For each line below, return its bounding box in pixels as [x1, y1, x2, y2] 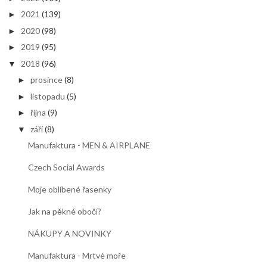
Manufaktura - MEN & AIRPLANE [28, 140, 151, 150]
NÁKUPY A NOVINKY [28, 228, 112, 238]
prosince [30, 74, 63, 85]
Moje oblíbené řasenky [28, 184, 112, 194]
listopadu [30, 91, 66, 101]
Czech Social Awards [28, 162, 105, 172]
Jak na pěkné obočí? [28, 206, 102, 216]
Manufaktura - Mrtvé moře [28, 250, 126, 260]
